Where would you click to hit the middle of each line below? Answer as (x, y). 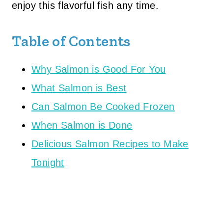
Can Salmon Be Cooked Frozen (103, 107)
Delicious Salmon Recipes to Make (110, 144)
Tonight (48, 163)
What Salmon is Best (79, 88)
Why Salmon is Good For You (99, 69)
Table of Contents (71, 41)
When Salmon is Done (82, 125)
